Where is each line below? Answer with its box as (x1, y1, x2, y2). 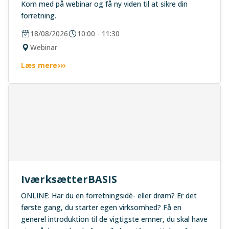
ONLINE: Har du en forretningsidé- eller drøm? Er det (21, 191, 197, 200)
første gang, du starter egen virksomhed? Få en (21, 202, 181, 212)
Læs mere (21, 60, 57, 70)
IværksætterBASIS (21, 172, 117, 186)
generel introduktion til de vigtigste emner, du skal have (21, 214, 208, 224)
